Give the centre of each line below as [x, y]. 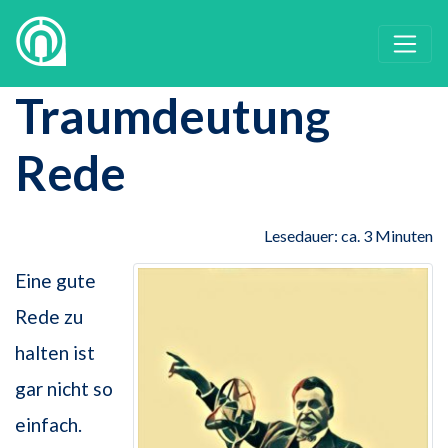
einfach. [48, 425]
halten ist [55, 353]
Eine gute [55, 281]
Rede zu [49, 317]
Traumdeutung [172, 116]
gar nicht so [64, 389]
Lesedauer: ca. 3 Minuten [348, 236]
